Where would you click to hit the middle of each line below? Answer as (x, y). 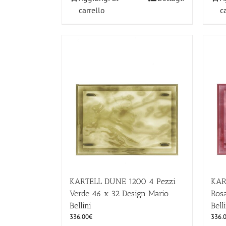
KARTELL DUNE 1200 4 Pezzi (123, 182)
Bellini (80, 206)
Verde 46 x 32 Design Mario (119, 194)
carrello (92, 10)
